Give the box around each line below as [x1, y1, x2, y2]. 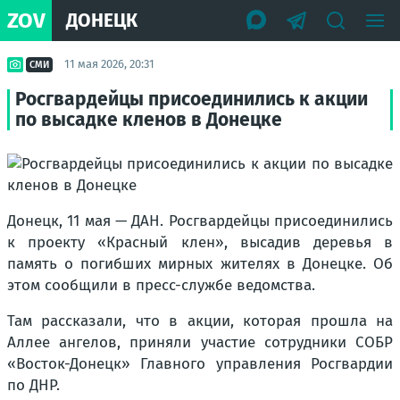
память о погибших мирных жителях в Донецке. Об [7, 254, 393, 273]
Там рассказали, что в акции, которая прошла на [7, 312, 393, 330]
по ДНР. [7, 376, 60, 395]
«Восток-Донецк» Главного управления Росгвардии [7, 354, 393, 373]
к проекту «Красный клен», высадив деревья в [7, 233, 393, 252]
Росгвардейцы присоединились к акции [15, 87, 368, 111]
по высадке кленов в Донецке [15, 108, 282, 131]
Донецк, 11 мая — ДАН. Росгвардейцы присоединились [7, 212, 393, 230]
